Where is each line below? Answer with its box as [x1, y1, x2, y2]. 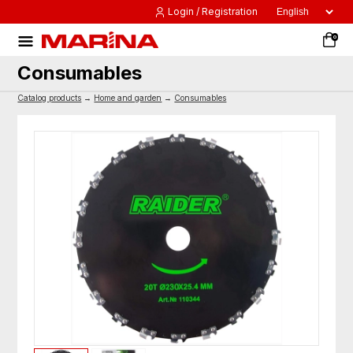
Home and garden [94, 93, 162, 102]
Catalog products [17, 93, 82, 102]
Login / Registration [167, 6, 258, 17]
